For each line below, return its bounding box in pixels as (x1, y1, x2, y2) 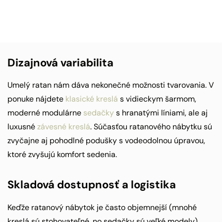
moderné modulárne (7, 108, 83, 118)
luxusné (7, 121, 37, 132)
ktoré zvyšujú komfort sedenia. (7, 149, 117, 160)
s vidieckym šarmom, (118, 94, 196, 105)
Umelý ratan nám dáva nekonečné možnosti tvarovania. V (7, 80, 214, 91)
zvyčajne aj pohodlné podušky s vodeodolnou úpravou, (7, 135, 205, 146)
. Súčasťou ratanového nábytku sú (90, 121, 212, 132)
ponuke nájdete (7, 94, 65, 105)
